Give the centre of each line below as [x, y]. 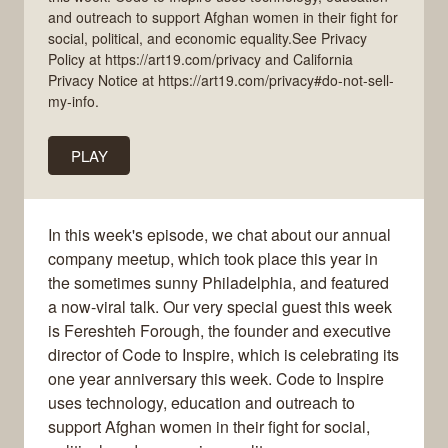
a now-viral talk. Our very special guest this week [220, 307]
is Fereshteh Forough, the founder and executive [219, 331]
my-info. [73, 100]
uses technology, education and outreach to [201, 403]
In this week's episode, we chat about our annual [219, 235]
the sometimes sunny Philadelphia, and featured [218, 283]
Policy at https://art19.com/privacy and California [200, 58]
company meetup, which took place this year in [213, 259]
